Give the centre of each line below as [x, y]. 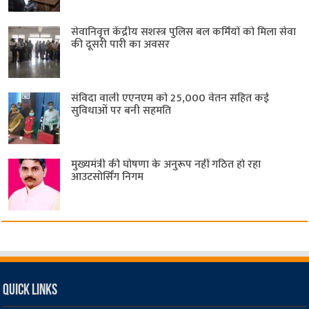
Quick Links [30, 290]
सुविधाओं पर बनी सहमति [121, 110]
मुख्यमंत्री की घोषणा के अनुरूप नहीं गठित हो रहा [166, 164]
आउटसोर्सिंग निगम [108, 177]
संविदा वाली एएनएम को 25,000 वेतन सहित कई [170, 98]
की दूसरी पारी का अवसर [121, 44]
